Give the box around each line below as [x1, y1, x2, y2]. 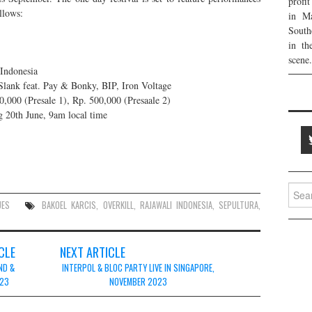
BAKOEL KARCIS [42, 198, 97, 212]
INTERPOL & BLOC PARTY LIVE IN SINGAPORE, [61, 260, 214, 274]
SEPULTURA [219, 198, 259, 212]
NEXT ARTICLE [60, 242, 125, 261]
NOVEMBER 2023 [109, 274, 167, 288]
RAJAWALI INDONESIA [139, 198, 212, 212]
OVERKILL [102, 198, 134, 212]
